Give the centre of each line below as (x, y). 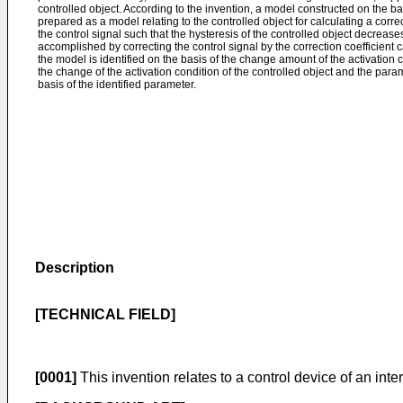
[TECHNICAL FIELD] (105, 314)
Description (75, 268)
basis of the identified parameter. (117, 85)
